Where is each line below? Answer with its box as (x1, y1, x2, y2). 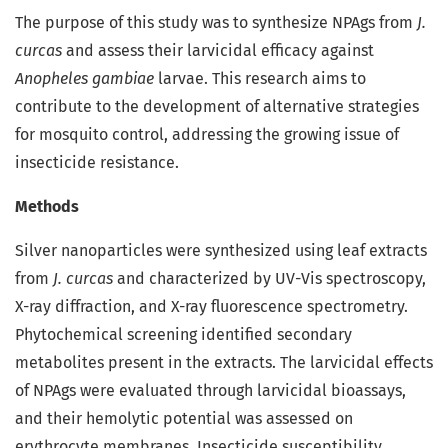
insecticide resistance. (15, 153, 179, 173)
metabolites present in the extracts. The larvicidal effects (15, 353, 433, 373)
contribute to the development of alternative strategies (15, 97, 419, 117)
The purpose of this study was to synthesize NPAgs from (15, 13, 417, 33)
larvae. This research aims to (154, 69, 366, 89)
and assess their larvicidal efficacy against (62, 41, 374, 61)
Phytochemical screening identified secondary (15, 325, 352, 345)
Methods (15, 197, 79, 217)
